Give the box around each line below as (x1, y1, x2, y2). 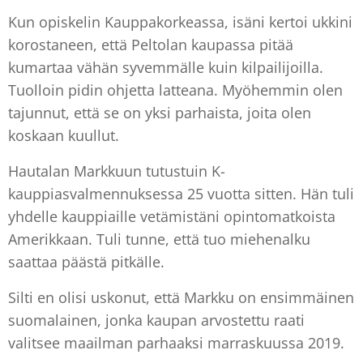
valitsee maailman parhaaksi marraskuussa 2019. (8, 332, 348, 352)
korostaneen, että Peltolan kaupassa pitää (8, 34, 293, 54)
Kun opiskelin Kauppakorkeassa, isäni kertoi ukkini (8, 11, 352, 32)
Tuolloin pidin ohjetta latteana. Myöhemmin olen (8, 79, 343, 100)
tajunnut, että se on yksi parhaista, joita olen (8, 102, 311, 122)
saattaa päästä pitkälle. (8, 251, 164, 271)
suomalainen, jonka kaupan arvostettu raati (8, 310, 305, 330)
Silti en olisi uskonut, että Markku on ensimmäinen (8, 287, 354, 307)
